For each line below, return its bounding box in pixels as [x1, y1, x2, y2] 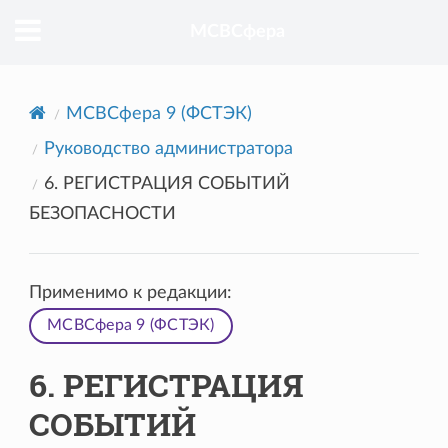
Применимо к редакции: [29, 283, 233, 302]
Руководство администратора [44, 139, 294, 158]
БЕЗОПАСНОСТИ [29, 204, 177, 223]
